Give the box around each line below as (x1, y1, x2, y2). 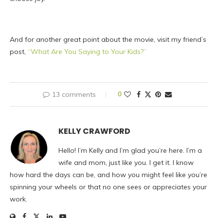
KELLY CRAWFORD (58, 126, 130, 137)
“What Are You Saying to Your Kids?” (28, 47, 146, 56)
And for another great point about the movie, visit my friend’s (10, 35, 206, 44)
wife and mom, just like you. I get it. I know (58, 158, 194, 167)
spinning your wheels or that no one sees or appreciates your (10, 182, 207, 191)
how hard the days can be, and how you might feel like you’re (10, 170, 207, 179)
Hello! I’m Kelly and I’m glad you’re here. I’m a (58, 146, 202, 155)
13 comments (52, 90, 96, 99)
